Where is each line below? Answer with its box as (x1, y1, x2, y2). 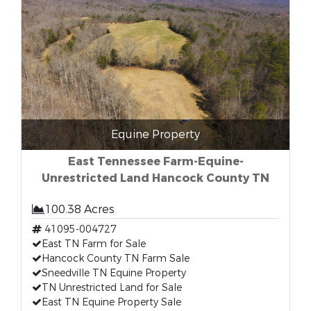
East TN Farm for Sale (42, 237, 146, 251)
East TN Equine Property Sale (42, 296, 181, 309)
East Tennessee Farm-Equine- (67, 154, 244, 169)
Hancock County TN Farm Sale (42, 252, 190, 265)
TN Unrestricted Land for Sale (42, 281, 182, 294)
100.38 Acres (44, 202, 115, 217)
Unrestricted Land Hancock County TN (42, 171, 269, 185)
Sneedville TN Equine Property (42, 267, 186, 280)
